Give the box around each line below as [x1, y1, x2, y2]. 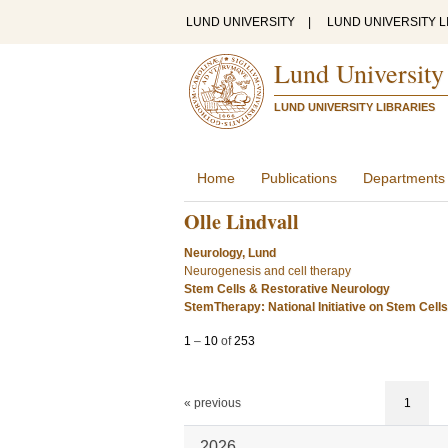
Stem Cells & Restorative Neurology [184, 282, 390, 296]
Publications [261, 170, 337, 186]
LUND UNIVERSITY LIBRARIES [274, 101, 435, 113]
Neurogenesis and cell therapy [184, 264, 351, 278]
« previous [184, 396, 241, 410]
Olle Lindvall [184, 207, 299, 236]
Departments [363, 170, 445, 186]
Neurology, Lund [184, 246, 276, 260]
